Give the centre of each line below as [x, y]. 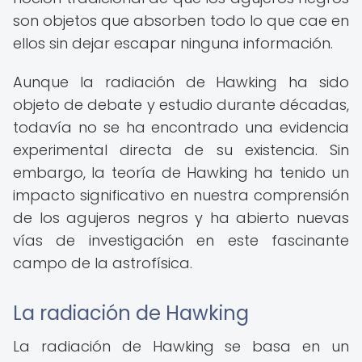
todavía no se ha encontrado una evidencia [181, 127]
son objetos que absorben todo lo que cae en [181, 21]
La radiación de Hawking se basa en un [181, 346]
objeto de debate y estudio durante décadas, [181, 105]
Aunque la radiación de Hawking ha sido [181, 82]
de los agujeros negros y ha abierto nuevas [181, 218]
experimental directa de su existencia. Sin [181, 150]
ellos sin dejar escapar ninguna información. [173, 43]
